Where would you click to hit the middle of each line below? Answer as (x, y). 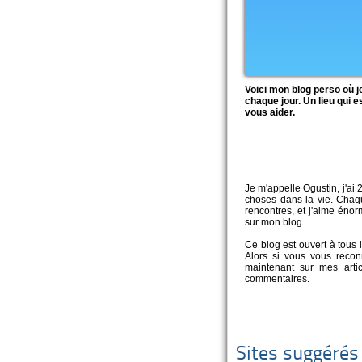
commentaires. (277, 279)
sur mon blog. (275, 222)
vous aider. (270, 112)
